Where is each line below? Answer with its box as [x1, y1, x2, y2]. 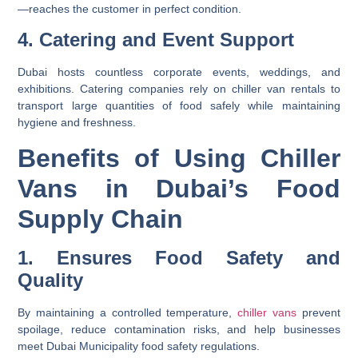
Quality [18, 268, 84, 291]
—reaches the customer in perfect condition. [18, 2, 242, 15]
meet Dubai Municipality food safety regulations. [18, 339, 261, 352]
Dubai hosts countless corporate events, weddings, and [18, 66, 340, 79]
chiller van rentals [231, 82, 325, 96]
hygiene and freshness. [18, 116, 137, 129]
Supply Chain [18, 204, 184, 233]
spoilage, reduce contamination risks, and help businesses [18, 322, 340, 336]
